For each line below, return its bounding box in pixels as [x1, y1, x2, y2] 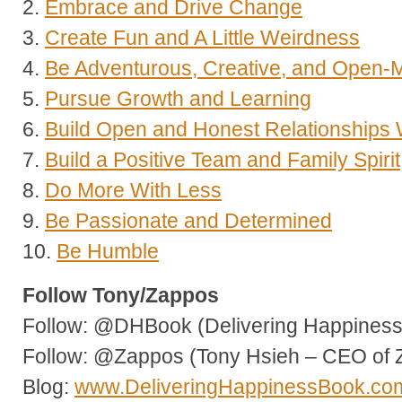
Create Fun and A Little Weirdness [45, 25, 360, 49]
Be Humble [57, 239, 159, 263]
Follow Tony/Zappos [22, 283, 219, 307]
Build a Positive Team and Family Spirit [45, 147, 400, 171]
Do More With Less [45, 178, 222, 202]
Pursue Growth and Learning [45, 86, 311, 110]
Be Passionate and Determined [45, 208, 332, 232]
